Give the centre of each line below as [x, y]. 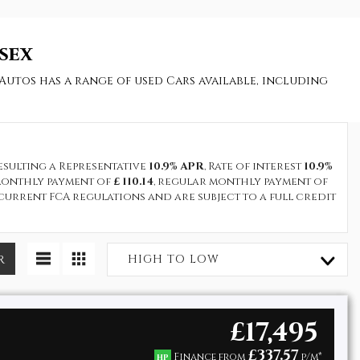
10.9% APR [176, 166]
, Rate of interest [254, 166]
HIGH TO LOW [174, 259]
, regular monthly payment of [241, 182]
